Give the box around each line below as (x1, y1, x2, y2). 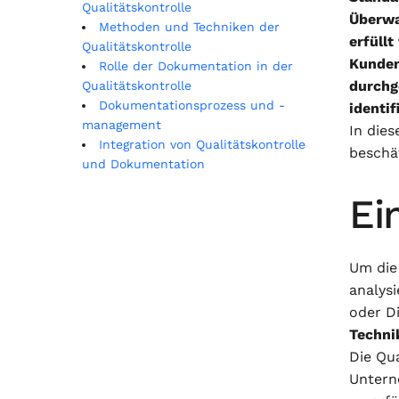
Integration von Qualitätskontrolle (99, 137, 305, 151)
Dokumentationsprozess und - (99, 98, 285, 112)
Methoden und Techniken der (99, 20, 280, 34)
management (82, 118, 161, 132)
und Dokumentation (82, 157, 205, 171)
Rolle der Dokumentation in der (99, 59, 293, 73)
